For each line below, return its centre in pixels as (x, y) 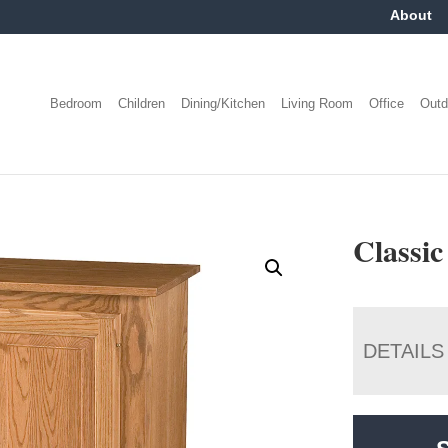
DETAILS (404, 350)
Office (387, 103)
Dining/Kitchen (223, 103)
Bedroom (76, 103)
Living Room (317, 103)
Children (142, 103)
